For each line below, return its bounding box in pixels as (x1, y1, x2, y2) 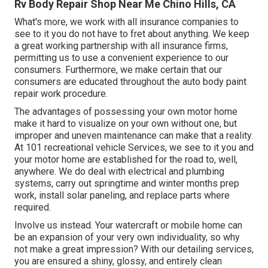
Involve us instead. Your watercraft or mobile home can (14, 219, 242, 231)
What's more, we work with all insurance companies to (14, 16, 239, 28)
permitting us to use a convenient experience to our (14, 51, 229, 63)
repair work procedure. (14, 87, 108, 99)
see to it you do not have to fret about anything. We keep (14, 28, 249, 39)
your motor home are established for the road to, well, (14, 153, 237, 165)
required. (14, 201, 51, 213)
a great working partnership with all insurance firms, (14, 39, 228, 51)
